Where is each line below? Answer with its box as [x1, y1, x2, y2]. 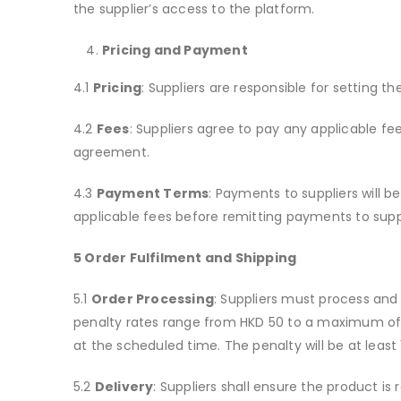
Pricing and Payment [102, 41, 248, 60]
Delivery [94, 378, 154, 397]
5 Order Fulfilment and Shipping [73, 249, 297, 268]
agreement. [73, 143, 149, 162]
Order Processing [90, 290, 215, 309]
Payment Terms [96, 184, 209, 203]
